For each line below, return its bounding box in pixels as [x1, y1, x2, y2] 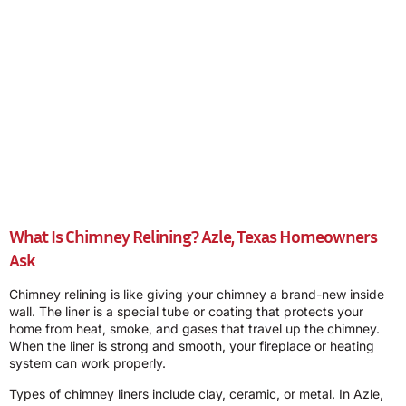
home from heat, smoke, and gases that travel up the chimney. [9, 321, 380, 337]
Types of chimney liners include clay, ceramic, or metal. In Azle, [9, 385, 383, 401]
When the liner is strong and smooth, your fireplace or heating [9, 338, 374, 354]
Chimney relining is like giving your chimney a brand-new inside [9, 286, 384, 303]
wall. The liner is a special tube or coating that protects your [9, 304, 363, 320]
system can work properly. [9, 355, 166, 372]
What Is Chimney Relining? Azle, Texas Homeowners [9, 225, 377, 247]
